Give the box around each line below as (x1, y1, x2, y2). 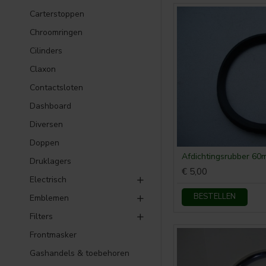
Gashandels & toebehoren (30, 248, 129, 259)
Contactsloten (30, 82, 83, 93)
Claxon (30, 64, 56, 75)
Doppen (30, 137, 59, 148)
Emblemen (30, 192, 69, 204)
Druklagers (30, 156, 71, 167)
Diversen (30, 119, 63, 130)
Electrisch (30, 174, 66, 185)
